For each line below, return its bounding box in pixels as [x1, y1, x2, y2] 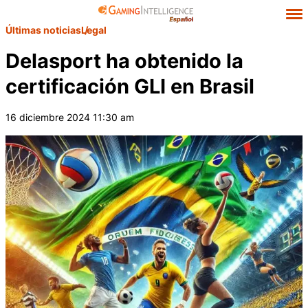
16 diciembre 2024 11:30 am [5, 111, 134, 123]
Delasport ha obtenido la [5, 49, 243, 73]
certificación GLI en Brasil [5, 74, 254, 98]
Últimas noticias [5, 24, 81, 36]
